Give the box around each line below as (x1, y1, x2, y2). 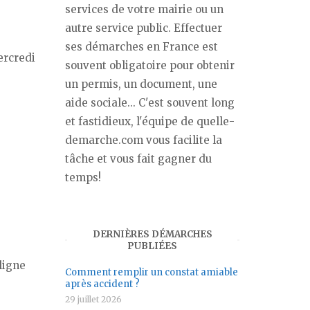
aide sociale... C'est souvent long (65, 96, 235, 109)
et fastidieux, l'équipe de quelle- (65, 115, 235, 128)
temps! (65, 171, 101, 184)
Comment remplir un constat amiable (65, 266, 238, 278)
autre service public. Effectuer (65, 21, 222, 35)
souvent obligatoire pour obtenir (65, 59, 235, 72)
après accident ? (65, 277, 140, 290)
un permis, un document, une (65, 77, 217, 91)
